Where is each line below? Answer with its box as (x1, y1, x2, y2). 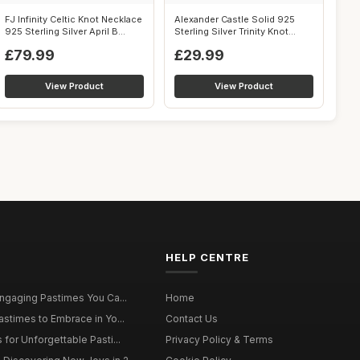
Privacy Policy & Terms (165, 333, 273, 346)
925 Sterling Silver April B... (5, 26, 125, 37)
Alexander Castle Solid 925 (174, 14, 295, 25)
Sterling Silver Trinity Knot (174, 26, 288, 37)
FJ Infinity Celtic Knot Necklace (5, 14, 142, 25)
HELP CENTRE (165, 251, 249, 264)
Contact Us (165, 313, 218, 325)
